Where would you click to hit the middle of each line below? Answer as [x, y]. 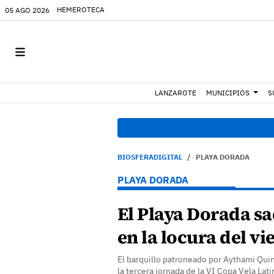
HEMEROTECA [81, 9]
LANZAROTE [176, 93]
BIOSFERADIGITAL [150, 157]
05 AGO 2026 [27, 10]
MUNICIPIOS [228, 93]
